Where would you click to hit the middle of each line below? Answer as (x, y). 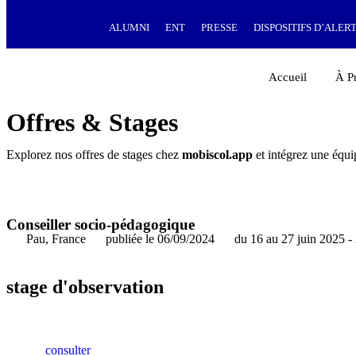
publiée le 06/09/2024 (160, 239)
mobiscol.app (217, 155)
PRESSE (219, 27)
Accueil (288, 77)
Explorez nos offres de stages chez (94, 155)
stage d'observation (85, 286)
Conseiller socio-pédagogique (101, 224)
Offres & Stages (92, 122)
